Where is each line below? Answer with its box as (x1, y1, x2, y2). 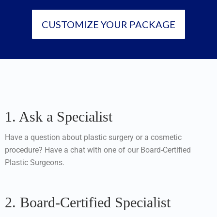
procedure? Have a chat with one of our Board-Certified (5, 145, 191, 155)
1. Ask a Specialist (5, 108, 112, 124)
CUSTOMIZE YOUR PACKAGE (42, 18, 175, 30)
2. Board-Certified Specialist (5, 194, 170, 210)
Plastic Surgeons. (5, 157, 64, 167)
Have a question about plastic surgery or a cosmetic (5, 132, 182, 142)
